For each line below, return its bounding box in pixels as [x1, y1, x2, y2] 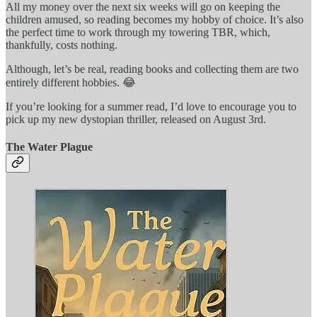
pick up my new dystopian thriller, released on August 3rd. [6, 113, 266, 126]
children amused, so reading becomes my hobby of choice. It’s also [6, 13, 304, 26]
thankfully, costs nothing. [6, 39, 117, 52]
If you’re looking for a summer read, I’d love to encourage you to [6, 100, 296, 113]
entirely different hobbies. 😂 [6, 76, 136, 89]
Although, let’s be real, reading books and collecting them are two [6, 63, 299, 76]
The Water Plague [6, 141, 93, 154]
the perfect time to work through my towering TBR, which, [6, 26, 270, 39]
